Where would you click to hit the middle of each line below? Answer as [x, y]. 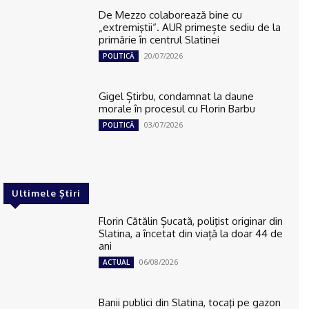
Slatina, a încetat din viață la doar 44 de [191, 233]
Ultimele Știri [46, 193]
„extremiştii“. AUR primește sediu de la [190, 28]
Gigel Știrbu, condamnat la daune [177, 97]
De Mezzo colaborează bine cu [171, 15]
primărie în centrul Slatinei [159, 40]
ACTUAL [117, 262]
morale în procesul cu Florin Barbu [177, 109]
